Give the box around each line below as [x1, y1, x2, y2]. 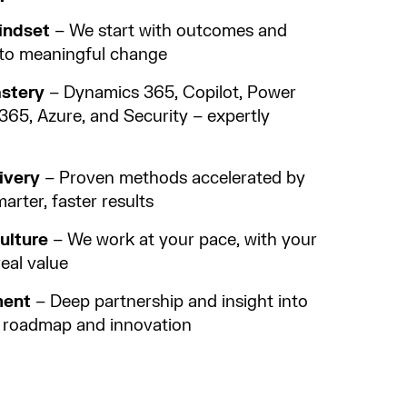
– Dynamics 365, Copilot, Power [45, 82, 296, 104]
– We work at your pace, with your [48, 229, 317, 251]
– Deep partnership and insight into [31, 291, 308, 313]
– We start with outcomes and [50, 20, 287, 42]
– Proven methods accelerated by [40, 167, 305, 189]
